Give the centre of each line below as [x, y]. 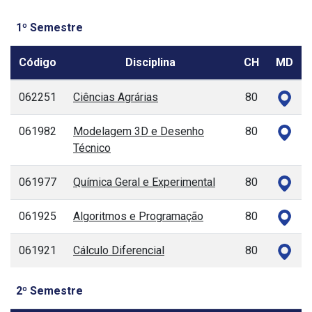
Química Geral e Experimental [144, 182]
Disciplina [150, 63]
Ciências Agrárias [116, 97]
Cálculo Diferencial [119, 251]
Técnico [92, 148]
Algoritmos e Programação [138, 217]
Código [38, 63]
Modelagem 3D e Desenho [139, 132]
